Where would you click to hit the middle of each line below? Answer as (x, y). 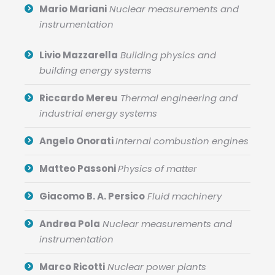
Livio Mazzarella (79, 55)
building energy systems (95, 70)
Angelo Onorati (77, 141)
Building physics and (168, 55)
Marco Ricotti (72, 266)
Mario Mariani (73, 9)
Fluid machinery (184, 196)
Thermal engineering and (179, 98)
